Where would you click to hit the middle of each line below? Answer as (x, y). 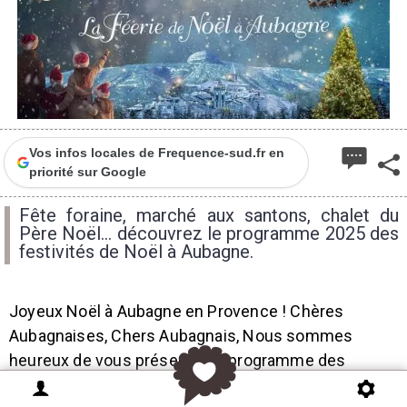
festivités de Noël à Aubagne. (136, 252)
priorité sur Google (87, 172)
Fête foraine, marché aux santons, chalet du (209, 215)
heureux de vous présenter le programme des (178, 360)
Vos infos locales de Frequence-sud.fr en (156, 153)
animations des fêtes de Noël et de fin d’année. (183, 385)
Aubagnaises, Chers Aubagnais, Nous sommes (181, 336)
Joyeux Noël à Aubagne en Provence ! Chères (177, 311)
